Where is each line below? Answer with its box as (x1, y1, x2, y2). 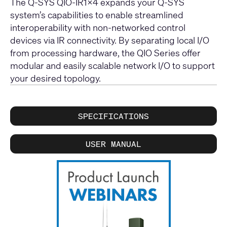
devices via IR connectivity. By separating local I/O (10, 33, 209, 46)
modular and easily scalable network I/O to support (10, 59, 215, 71)
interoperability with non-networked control (10, 21, 185, 33)
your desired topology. (10, 71, 101, 84)
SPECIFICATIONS (78, 110, 149, 122)
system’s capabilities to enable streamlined (10, 8, 183, 21)
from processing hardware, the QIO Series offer (10, 46, 201, 59)
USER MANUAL (86, 138, 141, 150)
